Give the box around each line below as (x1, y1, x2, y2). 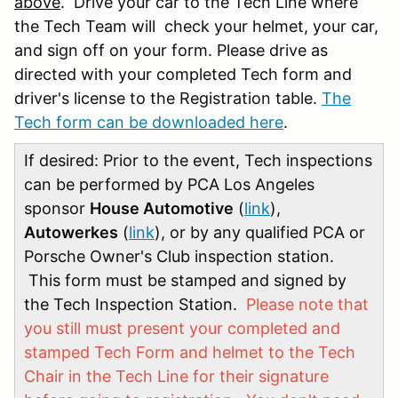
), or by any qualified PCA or (155, 222, 365, 242)
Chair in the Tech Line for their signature (24, 366, 329, 386)
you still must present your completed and (24, 318, 340, 338)
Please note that (246, 294, 369, 314)
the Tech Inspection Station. (24, 294, 246, 314)
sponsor (24, 198, 90, 218)
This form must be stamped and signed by (24, 270, 346, 290)
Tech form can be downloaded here (14, 112, 283, 131)
